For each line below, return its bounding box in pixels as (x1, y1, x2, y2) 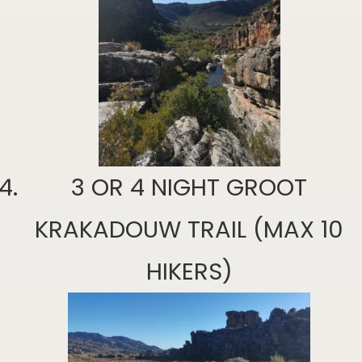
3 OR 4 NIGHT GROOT (71, 170, 307, 204)
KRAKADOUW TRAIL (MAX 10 (35, 213, 343, 246)
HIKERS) (145, 255, 233, 288)
